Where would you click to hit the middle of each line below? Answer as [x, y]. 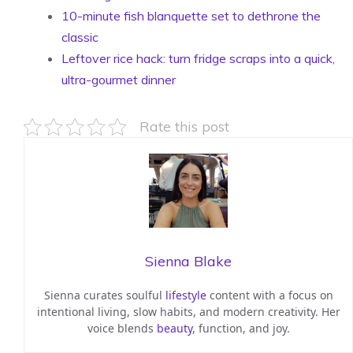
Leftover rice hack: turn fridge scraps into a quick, [198, 58]
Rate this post [184, 126]
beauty [174, 329]
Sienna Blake [188, 262]
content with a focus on [269, 295]
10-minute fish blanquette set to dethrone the [191, 16]
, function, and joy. [241, 329]
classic [80, 37]
